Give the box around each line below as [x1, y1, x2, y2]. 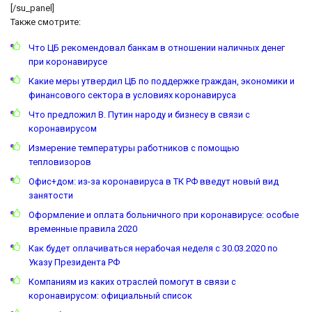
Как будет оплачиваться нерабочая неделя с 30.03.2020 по [28, 243, 278, 254]
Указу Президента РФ [28, 257, 120, 268]
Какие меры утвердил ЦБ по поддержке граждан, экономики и [28, 76, 295, 87]
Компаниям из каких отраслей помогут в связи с [28, 276, 236, 288]
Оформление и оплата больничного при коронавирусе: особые [28, 210, 299, 221]
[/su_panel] [10, 3, 54, 14]
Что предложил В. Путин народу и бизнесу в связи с [28, 109, 250, 120]
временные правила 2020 [28, 224, 137, 235]
